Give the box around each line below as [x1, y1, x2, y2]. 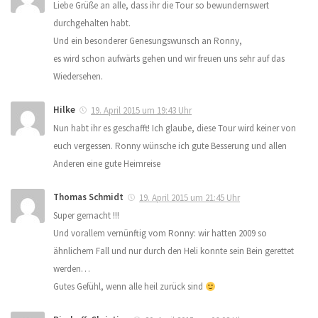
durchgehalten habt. [53, 17, 131, 30]
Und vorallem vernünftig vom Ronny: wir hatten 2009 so [53, 227, 267, 240]
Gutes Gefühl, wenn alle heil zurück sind [53, 280, 205, 293]
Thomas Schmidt [53, 191, 124, 204]
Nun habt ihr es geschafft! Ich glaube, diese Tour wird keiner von [53, 122, 296, 135]
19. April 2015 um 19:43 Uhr [91, 104, 192, 117]
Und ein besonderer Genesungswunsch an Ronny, [53, 35, 242, 48]
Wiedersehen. [53, 70, 103, 83]
